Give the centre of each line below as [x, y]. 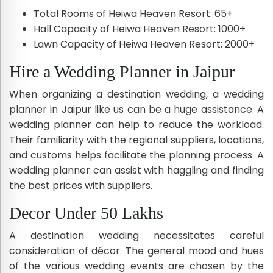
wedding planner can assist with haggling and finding [136, 170]
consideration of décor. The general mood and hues [136, 250]
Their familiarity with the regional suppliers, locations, [136, 140]
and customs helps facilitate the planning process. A [136, 155]
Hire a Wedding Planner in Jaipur [122, 71]
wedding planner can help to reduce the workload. [136, 124]
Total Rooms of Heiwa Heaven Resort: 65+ [133, 13]
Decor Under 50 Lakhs [86, 213]
